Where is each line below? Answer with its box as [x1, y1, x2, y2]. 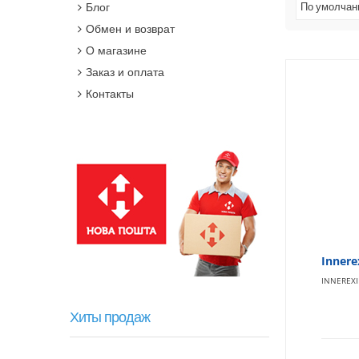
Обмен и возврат [86, 21, 175, 36]
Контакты [86, 86, 134, 101]
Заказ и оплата [86, 64, 164, 79]
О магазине [86, 42, 147, 58]
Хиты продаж [70, 307, 150, 326]
